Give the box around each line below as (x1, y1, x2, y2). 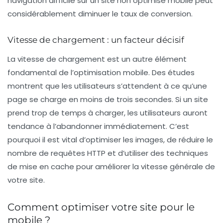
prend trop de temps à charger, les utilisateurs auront (7, 107, 208, 118)
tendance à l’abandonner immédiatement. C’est (7, 120, 189, 131)
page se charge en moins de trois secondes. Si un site (7, 94, 208, 105)
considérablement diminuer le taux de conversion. (7, 8, 193, 19)
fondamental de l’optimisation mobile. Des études (7, 67, 195, 78)
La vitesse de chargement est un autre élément (7, 53, 187, 64)
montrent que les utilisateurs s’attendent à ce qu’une (7, 80, 207, 91)
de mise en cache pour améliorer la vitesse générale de (7, 161, 215, 172)
